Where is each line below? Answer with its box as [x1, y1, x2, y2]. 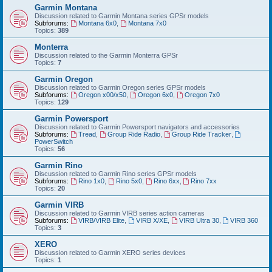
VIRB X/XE [135, 216, 168, 224]
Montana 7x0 [127, 19, 166, 27]
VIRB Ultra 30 [178, 216, 219, 224]
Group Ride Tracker [171, 130, 231, 138]
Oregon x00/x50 [78, 90, 126, 98]
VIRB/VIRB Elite [78, 216, 124, 224]
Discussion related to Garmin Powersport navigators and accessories [35, 123, 240, 131]
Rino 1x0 [78, 177, 104, 185]
